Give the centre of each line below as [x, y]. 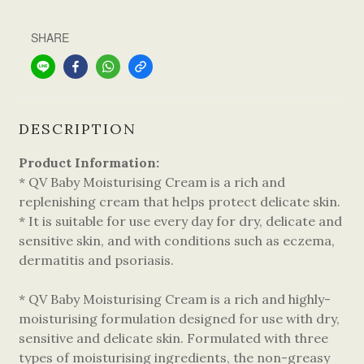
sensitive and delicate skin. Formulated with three [173, 338]
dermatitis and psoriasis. [96, 260]
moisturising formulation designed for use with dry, [179, 318]
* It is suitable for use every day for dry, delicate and [180, 221]
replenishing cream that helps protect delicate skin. [181, 201]
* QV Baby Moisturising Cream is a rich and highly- [175, 299]
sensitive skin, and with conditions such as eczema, [177, 240]
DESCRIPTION [78, 129]
